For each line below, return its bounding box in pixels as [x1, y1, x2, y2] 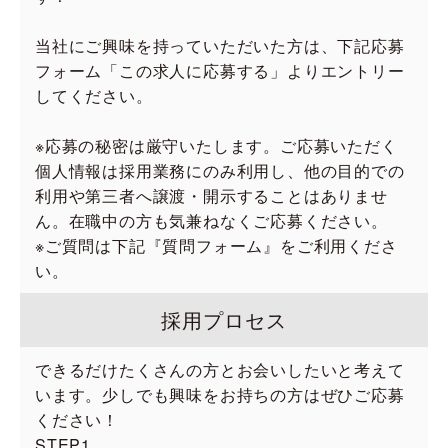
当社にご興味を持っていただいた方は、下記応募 [35, 34, 405, 57]
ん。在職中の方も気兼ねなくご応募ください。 [35, 209, 388, 232]
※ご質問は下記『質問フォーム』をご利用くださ [35, 234, 398, 257]
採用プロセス [161, 305, 287, 334]
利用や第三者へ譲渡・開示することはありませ [35, 184, 388, 207]
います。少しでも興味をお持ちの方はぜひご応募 [35, 383, 405, 406]
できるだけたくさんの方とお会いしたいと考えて [35, 358, 405, 381]
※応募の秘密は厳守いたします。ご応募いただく [35, 134, 398, 157]
